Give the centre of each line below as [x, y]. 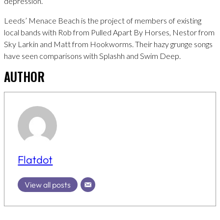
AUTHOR [24, 76]
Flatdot [35, 159]
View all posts [48, 184]
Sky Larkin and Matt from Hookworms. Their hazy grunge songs [108, 44]
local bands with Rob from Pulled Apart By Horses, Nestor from [109, 32]
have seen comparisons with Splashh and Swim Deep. [92, 55]
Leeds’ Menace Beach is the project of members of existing [103, 20]
